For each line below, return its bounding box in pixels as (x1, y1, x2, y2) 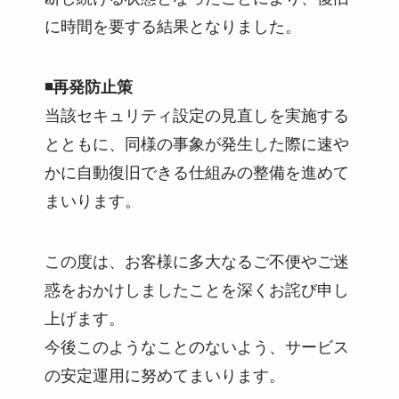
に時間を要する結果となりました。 (44, 17, 301, 36)
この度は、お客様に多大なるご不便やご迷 (44, 252, 349, 271)
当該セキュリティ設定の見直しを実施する (44, 106, 349, 125)
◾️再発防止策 (44, 77, 133, 96)
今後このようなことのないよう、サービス (44, 338, 349, 356)
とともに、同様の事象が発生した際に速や (44, 134, 349, 153)
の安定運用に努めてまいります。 (44, 366, 285, 385)
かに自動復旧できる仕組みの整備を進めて (44, 163, 349, 182)
